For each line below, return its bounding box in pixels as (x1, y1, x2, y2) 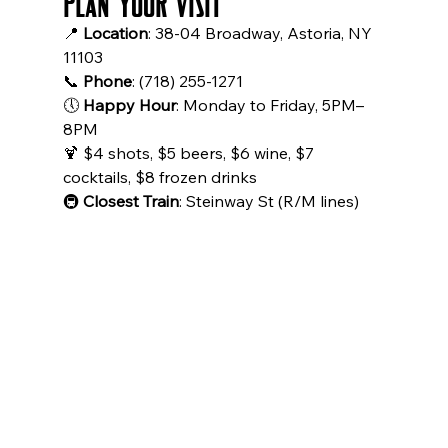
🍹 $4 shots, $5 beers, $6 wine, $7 (62, 143, 318, 164)
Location (82, 23, 148, 44)
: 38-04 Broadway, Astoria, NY (147, 23, 376, 44)
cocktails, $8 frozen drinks (62, 167, 257, 188)
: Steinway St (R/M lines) (178, 191, 359, 212)
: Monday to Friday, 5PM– (175, 95, 364, 116)
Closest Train (82, 191, 179, 212)
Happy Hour (82, 95, 176, 116)
